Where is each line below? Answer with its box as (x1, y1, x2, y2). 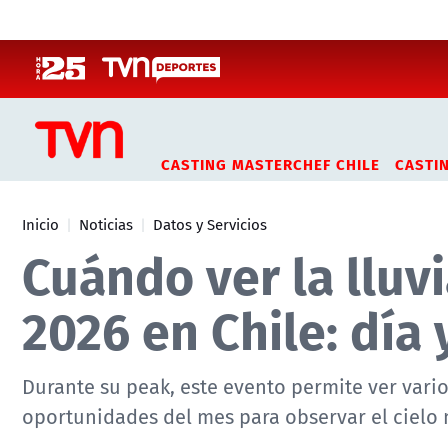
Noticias (79, 212, 133, 235)
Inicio (22, 212, 59, 235)
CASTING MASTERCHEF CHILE (161, 151, 380, 175)
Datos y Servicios (153, 212, 267, 235)
